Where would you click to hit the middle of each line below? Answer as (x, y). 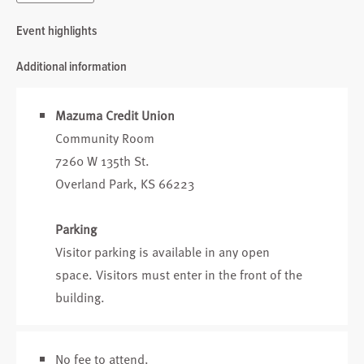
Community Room (105, 138)
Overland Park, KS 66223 (125, 184)
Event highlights (56, 30)
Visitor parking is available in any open (162, 252)
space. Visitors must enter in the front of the (179, 275)
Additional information (71, 66)
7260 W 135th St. (104, 161)
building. (82, 297)
